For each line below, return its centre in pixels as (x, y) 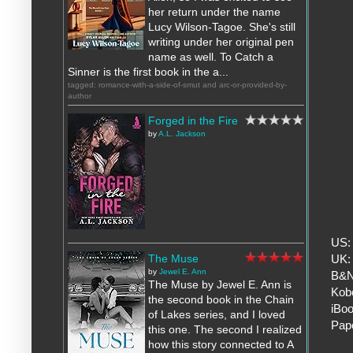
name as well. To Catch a (211, 57)
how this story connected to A (221, 345)
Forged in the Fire (193, 121)
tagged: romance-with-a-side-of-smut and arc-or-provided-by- (177, 85)
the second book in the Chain (221, 300)
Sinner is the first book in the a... (148, 72)
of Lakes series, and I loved (217, 315)
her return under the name (214, 12)
